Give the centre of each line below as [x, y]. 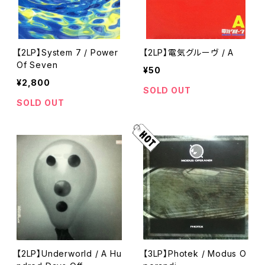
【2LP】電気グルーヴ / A [188, 52]
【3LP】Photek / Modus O [195, 253]
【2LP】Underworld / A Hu [69, 253]
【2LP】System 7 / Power [67, 52]
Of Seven [37, 65]
